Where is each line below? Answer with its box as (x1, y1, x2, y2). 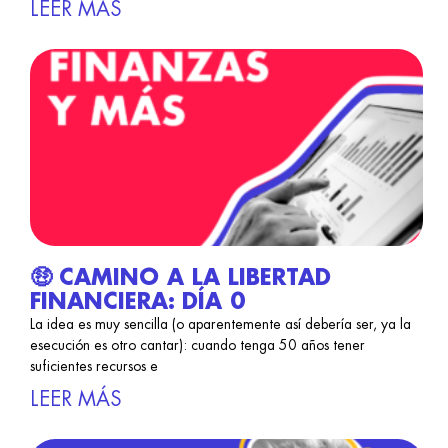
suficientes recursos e (30, 358, 158, 373)
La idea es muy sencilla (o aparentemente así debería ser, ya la (30, 316, 411, 331)
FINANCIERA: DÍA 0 (30, 290, 245, 313)
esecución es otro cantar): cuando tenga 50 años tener (30, 337, 365, 352)
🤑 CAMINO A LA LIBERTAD (30, 266, 331, 289)
